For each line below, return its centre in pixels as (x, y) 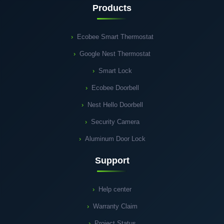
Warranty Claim (115, 206)
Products (112, 8)
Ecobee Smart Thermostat (115, 37)
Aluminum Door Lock (115, 139)
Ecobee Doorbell (115, 88)
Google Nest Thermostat (115, 54)
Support (112, 161)
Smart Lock (115, 71)
